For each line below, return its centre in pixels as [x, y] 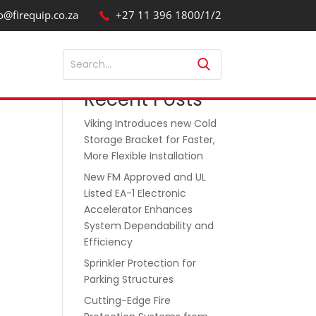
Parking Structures [129, 279]
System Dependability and [149, 226]
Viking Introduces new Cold [151, 123]
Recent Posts [144, 99]
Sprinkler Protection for [140, 263]
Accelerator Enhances [139, 209]
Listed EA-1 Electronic [135, 193]
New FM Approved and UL [145, 177]
